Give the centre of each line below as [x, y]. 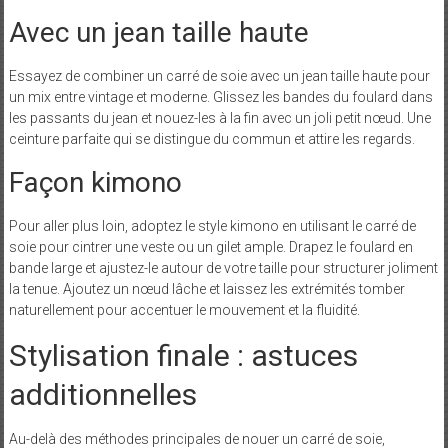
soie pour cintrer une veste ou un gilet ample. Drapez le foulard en [210, 246]
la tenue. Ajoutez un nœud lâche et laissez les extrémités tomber [206, 288]
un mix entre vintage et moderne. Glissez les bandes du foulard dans [220, 96]
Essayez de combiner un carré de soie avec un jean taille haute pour [219, 75]
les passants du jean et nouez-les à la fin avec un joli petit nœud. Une [219, 117]
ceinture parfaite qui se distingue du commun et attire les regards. [211, 138]
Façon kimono [95, 182]
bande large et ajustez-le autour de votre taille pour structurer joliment [223, 267]
